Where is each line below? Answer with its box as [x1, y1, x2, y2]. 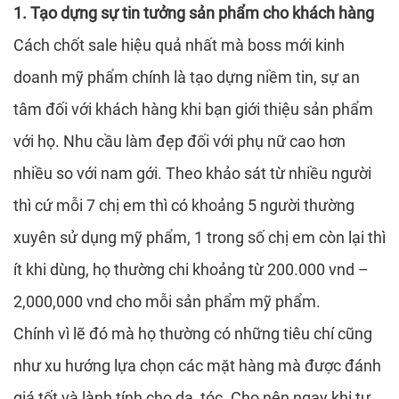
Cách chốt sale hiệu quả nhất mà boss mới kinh [13, 36, 345, 54]
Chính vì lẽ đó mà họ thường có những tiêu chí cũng [13, 324, 372, 343]
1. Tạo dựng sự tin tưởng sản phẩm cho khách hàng [13, 4, 374, 22]
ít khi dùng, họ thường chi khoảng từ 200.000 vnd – [13, 260, 369, 279]
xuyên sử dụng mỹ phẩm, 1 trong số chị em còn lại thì [13, 228, 386, 247]
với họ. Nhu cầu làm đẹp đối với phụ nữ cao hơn [13, 132, 346, 151]
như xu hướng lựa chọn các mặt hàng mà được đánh [13, 356, 381, 375]
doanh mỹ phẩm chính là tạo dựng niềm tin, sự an [13, 68, 360, 86]
